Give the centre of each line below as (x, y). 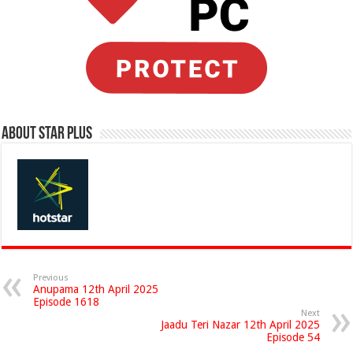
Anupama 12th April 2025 (96, 289)
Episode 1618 (67, 302)
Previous (51, 278)
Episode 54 (293, 337)
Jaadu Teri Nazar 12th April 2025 (240, 325)
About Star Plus (47, 134)
